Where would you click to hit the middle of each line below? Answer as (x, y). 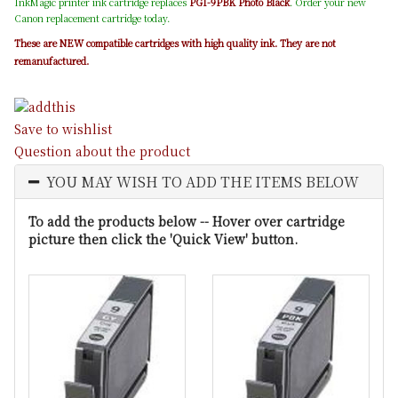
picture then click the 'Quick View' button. (163, 239)
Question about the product (102, 151)
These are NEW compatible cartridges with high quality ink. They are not (175, 44)
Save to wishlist (63, 128)
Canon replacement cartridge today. (92, 19)
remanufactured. (52, 61)
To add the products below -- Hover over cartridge (187, 221)
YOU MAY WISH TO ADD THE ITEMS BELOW (203, 181)
